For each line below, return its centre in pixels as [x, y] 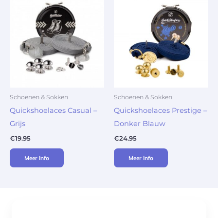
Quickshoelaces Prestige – [160, 111]
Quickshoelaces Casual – [53, 111]
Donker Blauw [140, 124]
